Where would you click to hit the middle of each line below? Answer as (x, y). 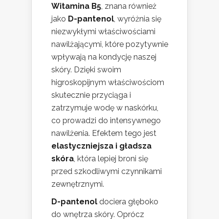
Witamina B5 (76, 6)
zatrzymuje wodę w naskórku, (105, 108)
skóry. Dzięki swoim (86, 70)
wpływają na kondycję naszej (104, 57)
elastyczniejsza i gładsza (101, 146)
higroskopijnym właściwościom (108, 83)
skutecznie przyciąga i (91, 95)
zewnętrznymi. (78, 184)
